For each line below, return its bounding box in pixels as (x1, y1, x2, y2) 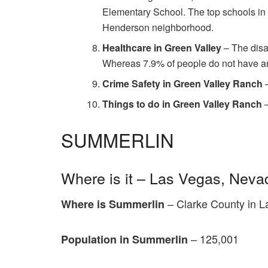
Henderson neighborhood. (102, 20, 214, 34)
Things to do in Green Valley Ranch (102, 96, 264, 111)
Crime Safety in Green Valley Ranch (102, 76, 263, 90)
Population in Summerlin (61, 231, 188, 247)
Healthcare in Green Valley (102, 40, 221, 54)
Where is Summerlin (61, 196, 165, 212)
